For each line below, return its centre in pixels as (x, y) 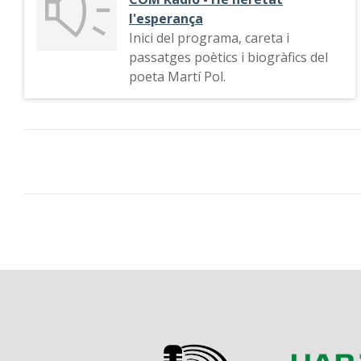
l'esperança (166, 19)
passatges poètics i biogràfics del (228, 57)
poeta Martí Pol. (177, 77)
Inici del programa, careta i (209, 38)
